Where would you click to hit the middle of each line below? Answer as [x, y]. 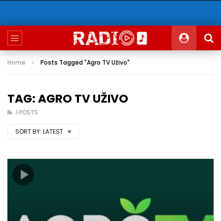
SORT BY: [28, 131]
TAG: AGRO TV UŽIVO [68, 99]
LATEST [54, 131]
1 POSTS [27, 112]
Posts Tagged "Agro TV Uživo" [85, 62]
